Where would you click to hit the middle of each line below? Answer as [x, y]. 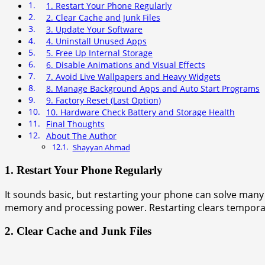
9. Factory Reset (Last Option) [103, 101]
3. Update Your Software [94, 30]
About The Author [81, 136]
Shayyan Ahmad [101, 148]
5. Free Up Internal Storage [99, 53]
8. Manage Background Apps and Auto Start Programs [153, 89]
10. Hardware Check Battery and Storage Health [140, 112]
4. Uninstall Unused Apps [96, 41]
